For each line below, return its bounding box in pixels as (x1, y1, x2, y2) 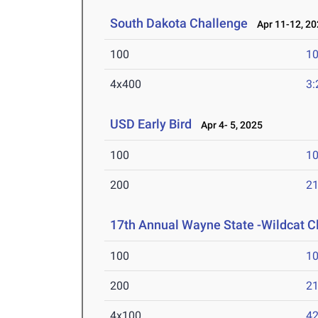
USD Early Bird (110, 116, 192, 132)
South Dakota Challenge (110, 16, 248, 31)
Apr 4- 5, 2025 (194, 119, 263, 131)
